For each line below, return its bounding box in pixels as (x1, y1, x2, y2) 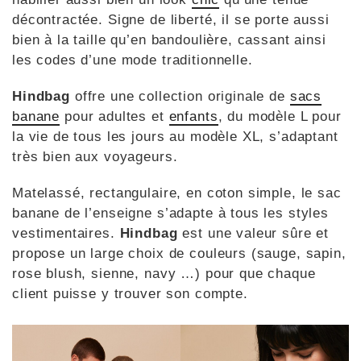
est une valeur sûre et (182, 225, 330, 241)
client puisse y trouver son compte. (12, 285, 248, 301)
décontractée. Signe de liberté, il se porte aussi (12, 11, 330, 27)
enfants (168, 108, 218, 124)
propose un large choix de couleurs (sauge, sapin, (12, 245, 346, 261)
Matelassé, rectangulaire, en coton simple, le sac (12, 185, 342, 201)
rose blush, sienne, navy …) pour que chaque (12, 265, 316, 281)
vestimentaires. (12, 225, 120, 241)
